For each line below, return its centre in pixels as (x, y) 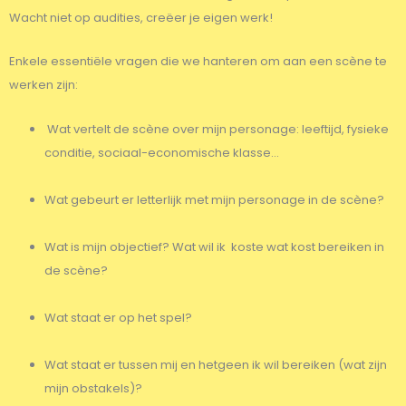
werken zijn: (43, 85)
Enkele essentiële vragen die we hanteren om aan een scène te (198, 62)
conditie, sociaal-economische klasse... (162, 153)
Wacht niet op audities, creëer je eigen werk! (141, 17)
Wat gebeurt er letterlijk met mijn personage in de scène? (214, 200)
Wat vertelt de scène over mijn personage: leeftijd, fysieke (217, 130)
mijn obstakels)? (93, 389)
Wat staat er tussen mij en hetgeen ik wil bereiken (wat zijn (216, 365)
